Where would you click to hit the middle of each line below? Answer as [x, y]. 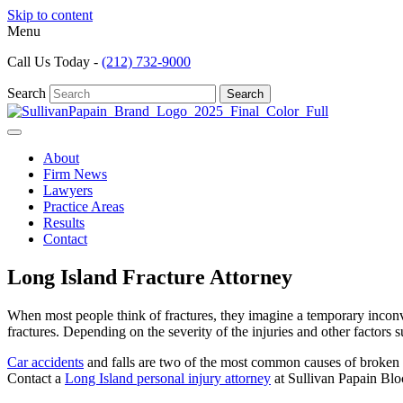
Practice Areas [84, 206]
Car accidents [45, 362]
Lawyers [68, 190]
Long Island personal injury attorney [168, 378]
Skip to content [50, 15]
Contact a [36, 378]
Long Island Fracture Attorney [150, 277]
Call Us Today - [54, 62]
